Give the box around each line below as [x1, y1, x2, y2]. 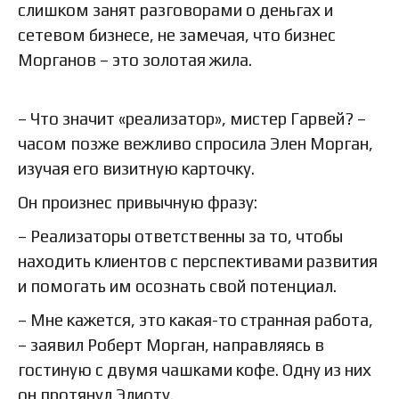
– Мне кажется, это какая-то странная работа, [18, 309, 373, 330]
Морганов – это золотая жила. [18, 49, 252, 69]
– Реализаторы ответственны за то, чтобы [18, 225, 343, 246]
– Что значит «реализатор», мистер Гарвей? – [18, 108, 366, 128]
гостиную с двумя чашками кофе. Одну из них [18, 359, 371, 379]
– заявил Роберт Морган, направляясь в [18, 334, 324, 354]
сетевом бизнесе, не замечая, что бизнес [18, 24, 336, 45]
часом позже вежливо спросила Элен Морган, [18, 133, 373, 153]
